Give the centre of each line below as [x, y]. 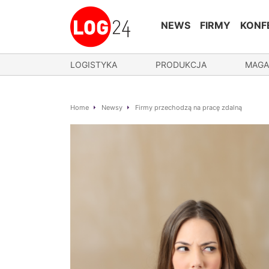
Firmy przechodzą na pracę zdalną [189, 107]
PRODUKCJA [181, 65]
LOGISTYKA [94, 65]
